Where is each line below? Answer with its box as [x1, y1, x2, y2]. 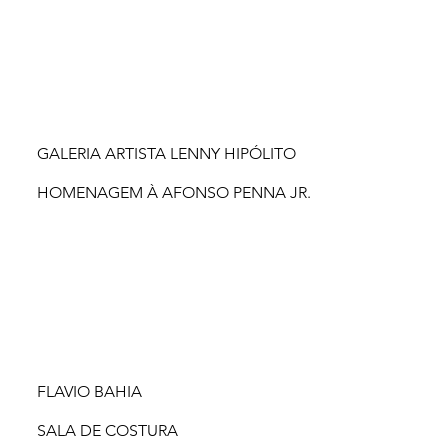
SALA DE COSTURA [37, 421, 179, 441]
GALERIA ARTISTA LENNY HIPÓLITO [36, 143, 296, 163]
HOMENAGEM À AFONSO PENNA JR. [37, 183, 312, 203]
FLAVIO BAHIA [36, 381, 142, 401]
